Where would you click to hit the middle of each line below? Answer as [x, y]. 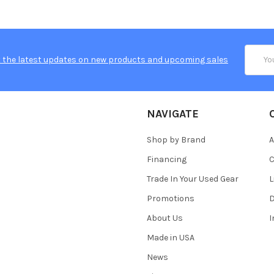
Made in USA [171, 237]
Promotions [171, 198]
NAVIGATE [173, 113]
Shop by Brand [176, 139]
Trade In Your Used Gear [193, 179]
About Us [165, 218]
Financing [167, 159]
